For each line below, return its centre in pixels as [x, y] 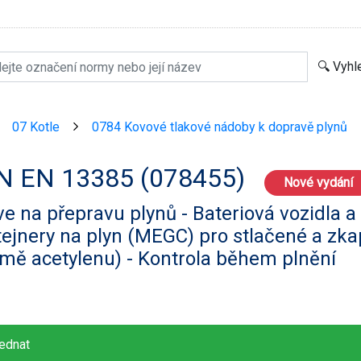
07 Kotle [35, 127]
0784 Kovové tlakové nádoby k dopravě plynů [219, 127]
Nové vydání [318, 182]
